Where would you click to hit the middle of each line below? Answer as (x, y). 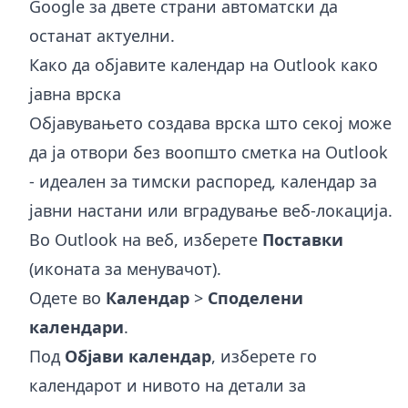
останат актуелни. (102, 35)
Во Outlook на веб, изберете (146, 239)
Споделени (255, 297)
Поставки (303, 239)
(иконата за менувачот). (125, 268)
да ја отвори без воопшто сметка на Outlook (209, 152)
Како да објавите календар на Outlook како (204, 64)
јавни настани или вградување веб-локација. (211, 210)
